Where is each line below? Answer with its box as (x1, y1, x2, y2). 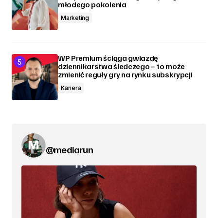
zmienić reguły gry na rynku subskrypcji (58, 70, 193, 79)
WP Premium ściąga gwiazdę (58, 53, 158, 63)
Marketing (61, 14, 89, 21)
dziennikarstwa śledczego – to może (58, 61, 185, 71)
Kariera (61, 84, 81, 91)
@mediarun (46, 143, 93, 156)
